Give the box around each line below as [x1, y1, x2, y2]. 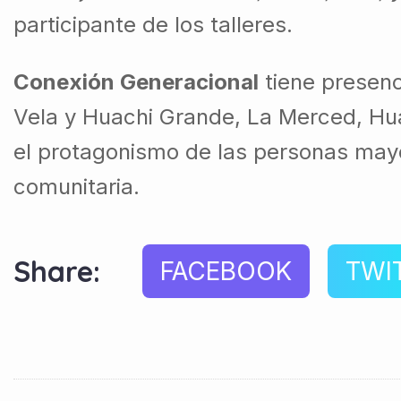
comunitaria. [13, 174, 140, 200]
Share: [13, 253, 100, 290]
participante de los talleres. [13, 12, 293, 38]
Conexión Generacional [13, 69, 259, 96]
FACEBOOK [160, 256, 292, 287]
